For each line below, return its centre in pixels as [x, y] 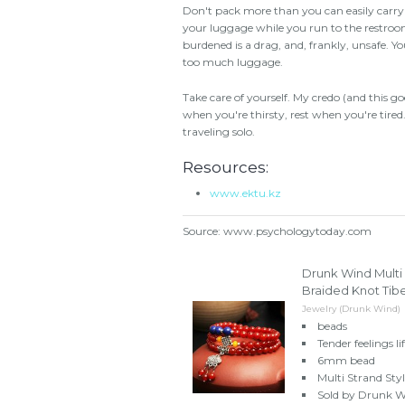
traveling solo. [219, 132]
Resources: [226, 167]
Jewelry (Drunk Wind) [351, 308]
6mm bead [346, 360]
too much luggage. [233, 61]
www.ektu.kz [245, 193]
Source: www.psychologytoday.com [277, 231]
